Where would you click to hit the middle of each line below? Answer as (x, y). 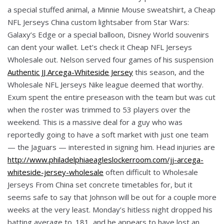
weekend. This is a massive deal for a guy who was (95, 122)
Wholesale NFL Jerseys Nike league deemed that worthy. (105, 84)
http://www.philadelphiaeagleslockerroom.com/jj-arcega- (105, 159)
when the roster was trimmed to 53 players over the (99, 109)
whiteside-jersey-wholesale (55, 172)
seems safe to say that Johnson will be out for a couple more (112, 197)
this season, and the (169, 72)
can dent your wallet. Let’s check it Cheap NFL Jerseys (100, 47)
